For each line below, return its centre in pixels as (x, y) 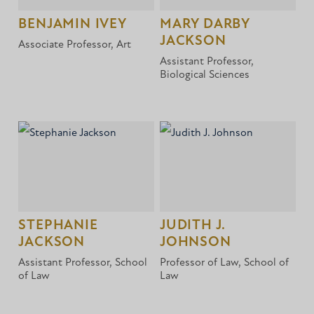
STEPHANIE (58, 226)
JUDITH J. (193, 226)
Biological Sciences (205, 75)
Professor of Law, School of (225, 263)
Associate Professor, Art (75, 45)
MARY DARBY (205, 25)
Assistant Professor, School (83, 263)
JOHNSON (196, 243)
